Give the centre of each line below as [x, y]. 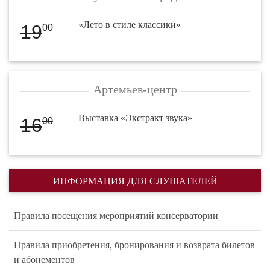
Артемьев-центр [135, 89]
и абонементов [44, 260]
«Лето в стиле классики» [130, 24]
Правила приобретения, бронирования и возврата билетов [134, 245]
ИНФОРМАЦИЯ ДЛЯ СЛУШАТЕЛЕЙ [135, 181]
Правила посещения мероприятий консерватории [116, 216]
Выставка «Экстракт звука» [136, 118]
